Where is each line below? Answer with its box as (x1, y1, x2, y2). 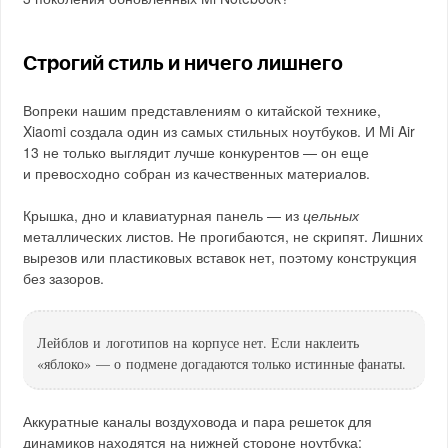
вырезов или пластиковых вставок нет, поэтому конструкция (23, 246, 418, 267)
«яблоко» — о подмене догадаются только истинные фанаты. (37, 353, 407, 373)
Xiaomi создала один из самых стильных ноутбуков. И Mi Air (23, 120, 416, 141)
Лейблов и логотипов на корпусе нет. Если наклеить (37, 332, 360, 352)
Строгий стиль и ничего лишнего (23, 53, 344, 74)
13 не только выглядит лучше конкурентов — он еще (23, 141, 370, 162)
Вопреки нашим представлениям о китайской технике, (23, 99, 382, 120)
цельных (303, 204, 360, 225)
